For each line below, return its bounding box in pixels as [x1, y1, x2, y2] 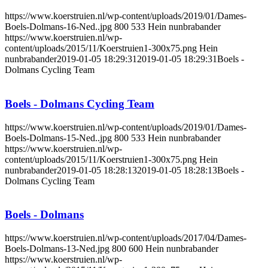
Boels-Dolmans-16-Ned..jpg [5, 22, 112, 32]
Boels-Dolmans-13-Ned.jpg [5, 243, 109, 254]
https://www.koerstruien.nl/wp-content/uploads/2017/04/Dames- [5, 232, 246, 243]
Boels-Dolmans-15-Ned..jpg [5, 132, 112, 143]
